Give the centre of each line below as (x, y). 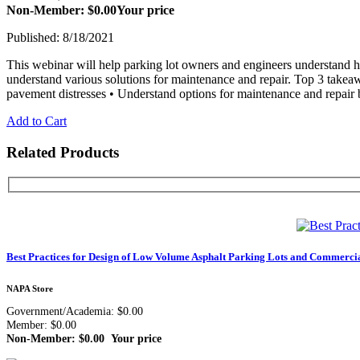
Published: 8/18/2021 (60, 38)
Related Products (63, 153)
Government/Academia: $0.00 (75, 311)
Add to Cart (37, 121)
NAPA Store (30, 288)
